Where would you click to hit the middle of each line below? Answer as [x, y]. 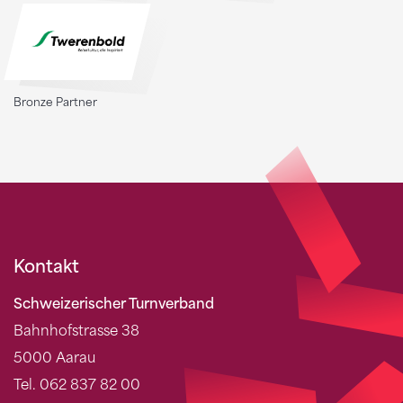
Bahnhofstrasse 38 [76, 331]
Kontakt [46, 266]
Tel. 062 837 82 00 [77, 385]
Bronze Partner [55, 102]
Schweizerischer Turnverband [114, 304]
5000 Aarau [54, 358]
